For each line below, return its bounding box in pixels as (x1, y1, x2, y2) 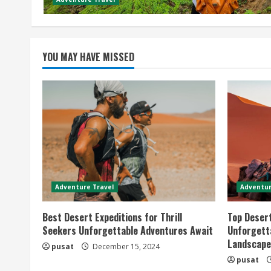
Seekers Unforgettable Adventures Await (42, 223, 213, 238)
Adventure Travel (55, 183, 114, 191)
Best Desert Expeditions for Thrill (42, 210, 182, 224)
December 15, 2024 (91, 241, 160, 252)
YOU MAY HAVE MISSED (42, 50, 134, 64)
